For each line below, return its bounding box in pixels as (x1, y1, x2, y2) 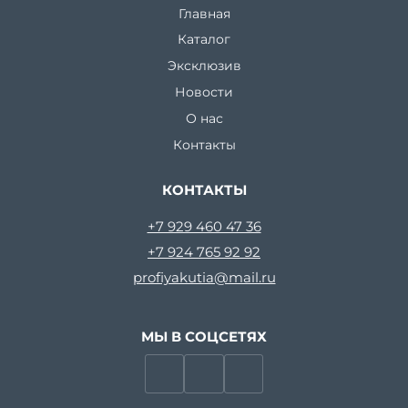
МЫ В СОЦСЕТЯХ (141, 328, 267, 345)
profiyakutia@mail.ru (132, 269, 276, 286)
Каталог (178, 31, 230, 48)
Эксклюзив (167, 57, 241, 75)
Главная (178, 5, 230, 22)
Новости (175, 84, 233, 101)
